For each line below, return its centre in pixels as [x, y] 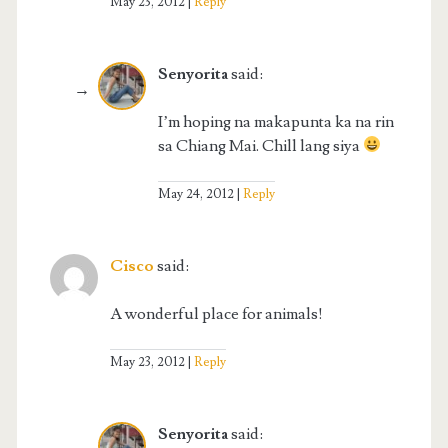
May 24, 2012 [195, 193]
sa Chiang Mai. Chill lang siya [260, 145]
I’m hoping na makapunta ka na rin [275, 121]
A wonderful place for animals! [216, 313]
